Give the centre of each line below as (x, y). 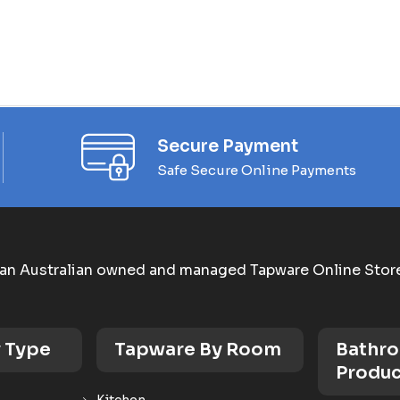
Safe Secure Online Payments (257, 170)
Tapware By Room (198, 350)
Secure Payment (228, 146)
